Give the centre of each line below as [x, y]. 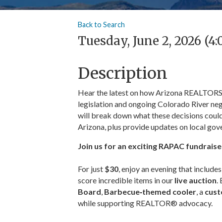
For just [91, 169]
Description [123, 74]
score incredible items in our [126, 180]
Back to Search [101, 25]
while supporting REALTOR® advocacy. [145, 203]
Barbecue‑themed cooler [150, 192]
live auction [195, 180]
